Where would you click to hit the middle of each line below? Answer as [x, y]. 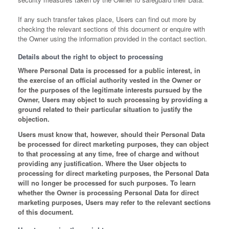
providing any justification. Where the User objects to [102, 163]
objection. [34, 119]
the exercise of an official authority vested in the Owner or [109, 80]
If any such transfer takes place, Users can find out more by [107, 19]
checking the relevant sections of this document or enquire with [111, 29]
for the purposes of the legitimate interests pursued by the [110, 90]
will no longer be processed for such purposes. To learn [107, 183]
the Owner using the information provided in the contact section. [112, 39]
